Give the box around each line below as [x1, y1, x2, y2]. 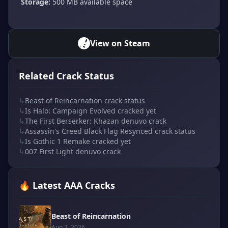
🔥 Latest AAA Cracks [19, 179, 115, 191]
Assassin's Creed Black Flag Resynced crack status [25, 126, 195, 136]
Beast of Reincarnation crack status [25, 95, 145, 105]
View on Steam [90, 37, 150, 49]
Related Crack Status [19, 69, 114, 82]
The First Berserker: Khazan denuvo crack [25, 116, 166, 126]
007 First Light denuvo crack [25, 146, 121, 156]
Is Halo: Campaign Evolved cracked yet [25, 105, 156, 116]
